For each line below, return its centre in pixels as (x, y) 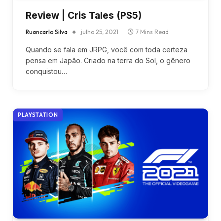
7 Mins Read (152, 32)
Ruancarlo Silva (47, 32)
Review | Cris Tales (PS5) (84, 16)
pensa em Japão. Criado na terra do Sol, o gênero (108, 60)
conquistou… (46, 71)
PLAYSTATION (38, 115)
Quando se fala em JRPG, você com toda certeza (107, 50)
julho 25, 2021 (100, 32)
